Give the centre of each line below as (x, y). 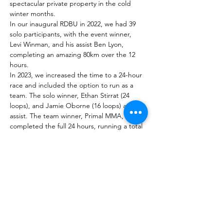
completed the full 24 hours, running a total (77, 126)
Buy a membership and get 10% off (74, 190)
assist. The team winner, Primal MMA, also (74, 116)
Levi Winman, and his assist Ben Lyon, (68, 44)
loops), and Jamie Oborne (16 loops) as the (77, 106)
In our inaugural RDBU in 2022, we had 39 (74, 24)
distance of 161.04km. (43, 136)
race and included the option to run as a (73, 85)
